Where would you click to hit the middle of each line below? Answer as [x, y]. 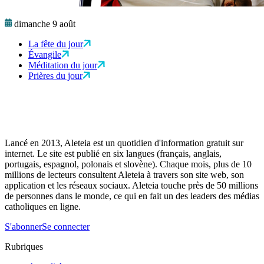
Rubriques [24, 247]
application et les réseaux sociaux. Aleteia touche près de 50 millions [131, 186]
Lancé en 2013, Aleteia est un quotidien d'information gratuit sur [124, 143]
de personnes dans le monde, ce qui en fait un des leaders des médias [132, 196]
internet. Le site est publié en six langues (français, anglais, [113, 154]
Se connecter [66, 227]
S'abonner [23, 227]
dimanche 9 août [45, 24]
